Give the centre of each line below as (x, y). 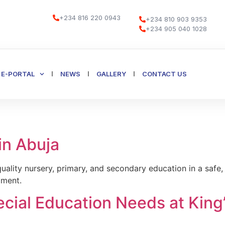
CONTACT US (165, 74)
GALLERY (111, 74)
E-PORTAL (18, 74)
